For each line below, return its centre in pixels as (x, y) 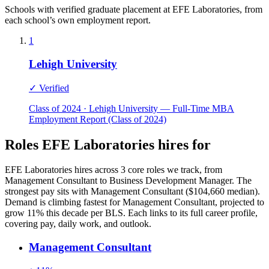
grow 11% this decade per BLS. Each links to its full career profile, (131, 213)
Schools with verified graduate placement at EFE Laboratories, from (134, 10)
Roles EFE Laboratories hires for (108, 144)
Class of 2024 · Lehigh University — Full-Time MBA (131, 108)
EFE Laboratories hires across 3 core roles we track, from (113, 170)
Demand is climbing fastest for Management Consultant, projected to (134, 202)
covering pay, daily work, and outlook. (78, 224)
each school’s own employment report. (78, 20)
